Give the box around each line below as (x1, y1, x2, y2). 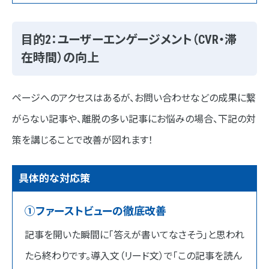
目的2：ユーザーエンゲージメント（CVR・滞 (21, 32, 237, 47)
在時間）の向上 (21, 50, 99, 65)
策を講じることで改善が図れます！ (12, 134, 153, 147)
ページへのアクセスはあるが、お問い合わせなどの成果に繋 (12, 92, 256, 104)
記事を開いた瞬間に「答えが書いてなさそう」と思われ (25, 229, 244, 241)
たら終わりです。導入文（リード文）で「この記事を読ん (25, 250, 242, 262)
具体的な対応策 (19, 172, 90, 185)
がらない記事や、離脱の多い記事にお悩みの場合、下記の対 (12, 113, 256, 125)
